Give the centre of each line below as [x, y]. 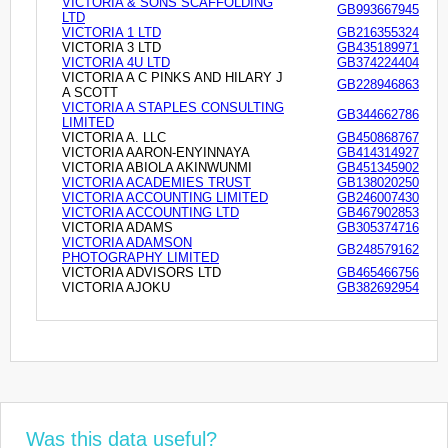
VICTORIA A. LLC [114, 137]
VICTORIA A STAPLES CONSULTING [173, 107]
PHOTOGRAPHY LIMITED [140, 257]
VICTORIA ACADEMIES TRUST [156, 182]
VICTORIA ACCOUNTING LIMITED [165, 197]
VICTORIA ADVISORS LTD [141, 272]
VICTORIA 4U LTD [116, 62]
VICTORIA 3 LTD [111, 47]
